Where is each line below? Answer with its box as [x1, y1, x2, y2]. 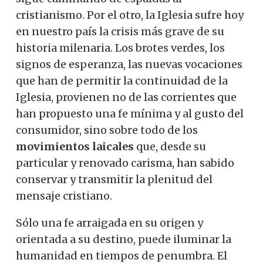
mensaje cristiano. [16, 188, 112, 203]
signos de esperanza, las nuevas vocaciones [16, 57, 242, 71]
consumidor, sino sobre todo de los [16, 123, 198, 137]
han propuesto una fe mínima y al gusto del [16, 106, 244, 120]
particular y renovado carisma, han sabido [16, 156, 234, 170]
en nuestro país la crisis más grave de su [16, 24, 224, 38]
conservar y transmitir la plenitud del [16, 172, 213, 186]
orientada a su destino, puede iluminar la [16, 232, 231, 246]
